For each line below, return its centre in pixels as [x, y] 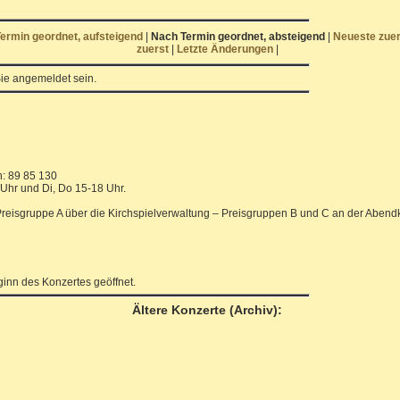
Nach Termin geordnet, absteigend [237, 37]
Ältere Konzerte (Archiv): [207, 310]
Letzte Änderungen [226, 49]
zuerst [154, 49]
